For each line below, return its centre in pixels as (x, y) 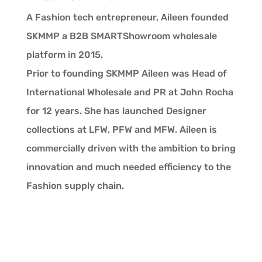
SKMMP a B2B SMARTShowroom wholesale (121, 36)
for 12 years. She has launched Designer (116, 111)
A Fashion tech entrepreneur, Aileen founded (127, 17)
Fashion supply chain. (75, 186)
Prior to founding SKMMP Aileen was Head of (126, 73)
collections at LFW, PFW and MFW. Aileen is (121, 130)
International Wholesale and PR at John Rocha (130, 92)
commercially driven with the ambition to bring (131, 148)
